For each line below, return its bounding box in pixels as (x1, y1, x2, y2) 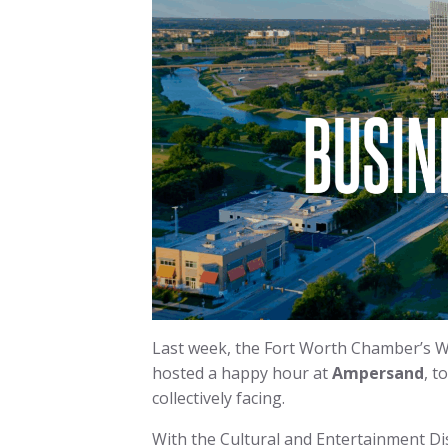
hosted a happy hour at (152, 362, 332, 385)
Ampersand (332, 362, 424, 385)
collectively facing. (152, 387, 293, 410)
